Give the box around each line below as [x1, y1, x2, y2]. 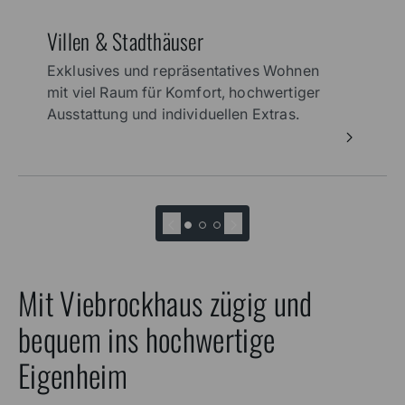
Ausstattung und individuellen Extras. [47, 105, 299, 124]
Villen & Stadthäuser [47, 24, 203, 57]
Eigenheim [18, 353, 128, 399]
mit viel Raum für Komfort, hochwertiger [47, 83, 321, 102]
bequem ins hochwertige [18, 316, 276, 363]
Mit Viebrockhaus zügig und [18, 280, 313, 326]
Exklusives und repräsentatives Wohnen [47, 61, 319, 80]
